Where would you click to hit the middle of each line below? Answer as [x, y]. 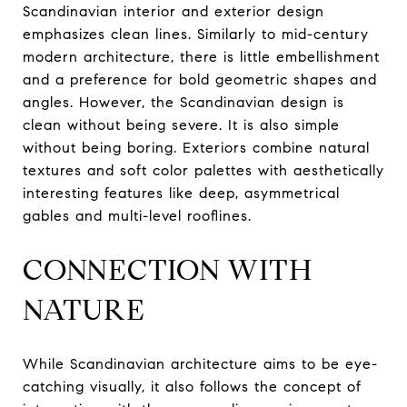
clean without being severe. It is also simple [181, 125]
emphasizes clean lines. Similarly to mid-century [196, 35]
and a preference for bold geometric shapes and [200, 80]
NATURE [84, 310]
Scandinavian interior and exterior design [174, 12]
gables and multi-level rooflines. [137, 216]
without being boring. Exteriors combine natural [196, 148]
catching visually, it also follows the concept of [192, 387]
